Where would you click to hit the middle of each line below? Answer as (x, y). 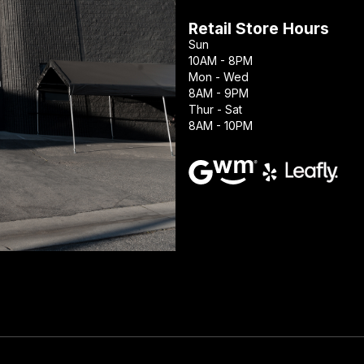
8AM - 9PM (218, 93)
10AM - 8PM (220, 61)
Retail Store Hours (258, 29)
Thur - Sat (215, 110)
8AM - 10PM (220, 126)
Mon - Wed (218, 77)
